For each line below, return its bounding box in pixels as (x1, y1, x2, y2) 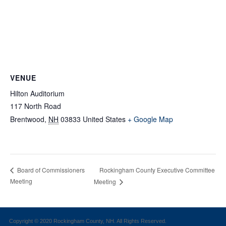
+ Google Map (128, 114, 173, 124)
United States (83, 114, 126, 124)
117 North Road (10, 101, 61, 111)
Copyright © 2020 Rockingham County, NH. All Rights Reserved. (9, 217, 166, 224)
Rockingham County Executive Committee (99, 165, 215, 174)
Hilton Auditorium (10, 88, 65, 98)
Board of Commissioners (16, 165, 85, 175)
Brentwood (10, 114, 44, 124)
